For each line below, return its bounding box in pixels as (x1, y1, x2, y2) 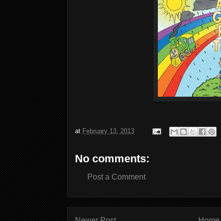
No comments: (75, 152, 149, 165)
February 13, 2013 (82, 127, 134, 135)
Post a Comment (87, 173, 146, 181)
